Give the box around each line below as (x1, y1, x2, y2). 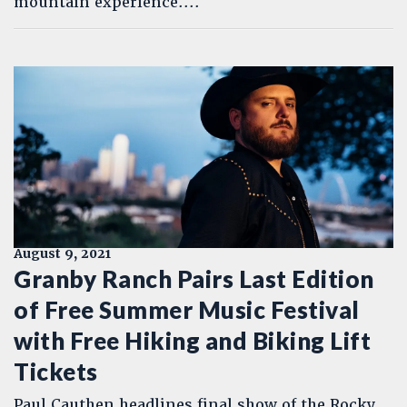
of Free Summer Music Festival (14, 295, 360, 324)
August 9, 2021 (14, 245, 111, 262)
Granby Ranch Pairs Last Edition (14, 264, 374, 293)
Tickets (14, 357, 98, 386)
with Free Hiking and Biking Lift (14, 326, 371, 355)
